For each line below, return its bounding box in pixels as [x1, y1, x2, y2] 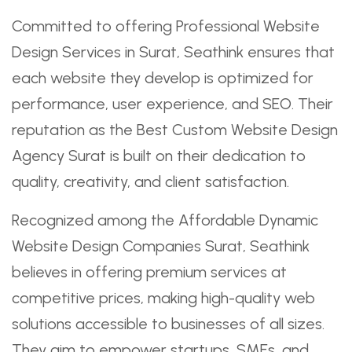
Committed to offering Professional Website [12, 16, 320, 35]
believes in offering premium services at [12, 262, 287, 281]
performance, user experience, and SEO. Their [12, 93, 333, 113]
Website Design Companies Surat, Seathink [12, 236, 310, 255]
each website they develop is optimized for [12, 68, 313, 87]
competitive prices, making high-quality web [12, 288, 315, 307]
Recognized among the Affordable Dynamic [12, 210, 318, 229]
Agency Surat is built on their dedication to [12, 145, 306, 165]
